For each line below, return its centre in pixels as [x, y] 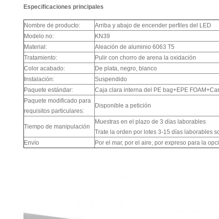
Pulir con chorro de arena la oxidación [145, 58]
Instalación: [39, 79]
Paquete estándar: [48, 90]
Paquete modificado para [57, 101]
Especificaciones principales [64, 7]
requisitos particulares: [54, 111]
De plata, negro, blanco [126, 68]
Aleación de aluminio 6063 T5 [135, 47]
